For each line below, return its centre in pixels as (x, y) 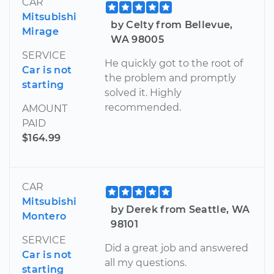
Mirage (40, 31)
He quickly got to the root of (174, 63)
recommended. (143, 107)
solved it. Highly (143, 92)
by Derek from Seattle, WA (180, 209)
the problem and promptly (171, 78)
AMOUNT (45, 108)
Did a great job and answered (177, 248)
